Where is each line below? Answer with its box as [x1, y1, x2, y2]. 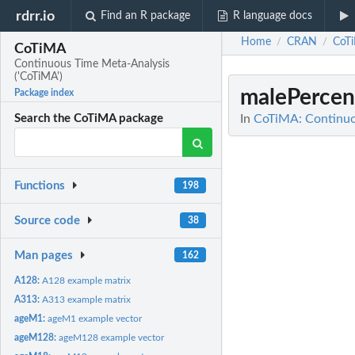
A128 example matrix [42, 275, 132, 285]
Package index [14, 88, 74, 98]
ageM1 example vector [48, 313, 143, 323]
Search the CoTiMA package [14, 113, 164, 125]
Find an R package [101, 10, 191, 21]
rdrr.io [16, 9, 55, 23]
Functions [14, 180, 66, 193]
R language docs [232, 10, 312, 21]
